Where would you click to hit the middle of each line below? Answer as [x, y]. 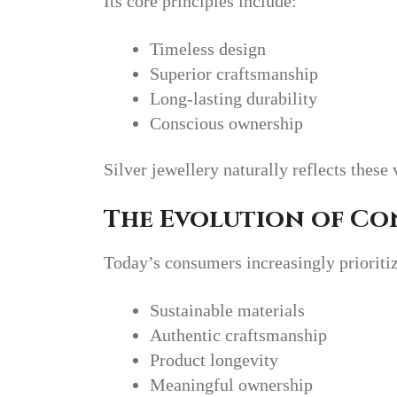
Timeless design [208, 48]
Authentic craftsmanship [238, 335]
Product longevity [214, 360]
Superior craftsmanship [234, 73]
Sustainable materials [227, 310]
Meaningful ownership [231, 385]
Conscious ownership [226, 123]
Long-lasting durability [234, 98]
